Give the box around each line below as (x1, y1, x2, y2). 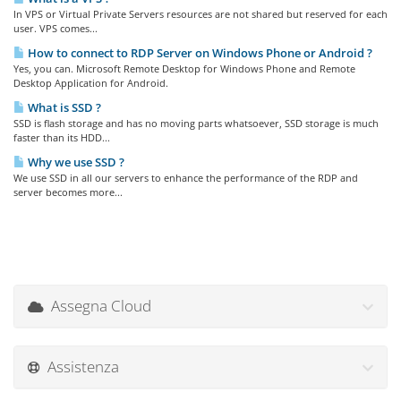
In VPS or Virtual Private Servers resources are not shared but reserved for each (13, 7, 388, 21)
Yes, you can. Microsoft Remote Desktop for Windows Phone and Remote (13, 62, 355, 75)
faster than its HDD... (13, 131, 110, 144)
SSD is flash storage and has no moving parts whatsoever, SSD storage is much (13, 116, 379, 130)
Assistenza (40, 356, 119, 377)
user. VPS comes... (13, 21, 98, 35)
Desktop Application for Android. (13, 76, 168, 90)
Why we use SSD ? (25, 154, 124, 170)
